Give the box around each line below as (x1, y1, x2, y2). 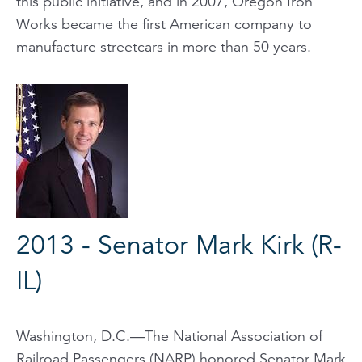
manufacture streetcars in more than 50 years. (16, 37, 311, 56)
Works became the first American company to (16, 15, 312, 33)
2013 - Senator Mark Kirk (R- (16, 229, 342, 261)
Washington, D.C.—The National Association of (16, 326, 322, 345)
